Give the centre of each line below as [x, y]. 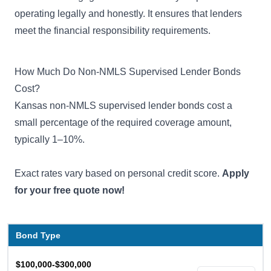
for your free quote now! [70, 190]
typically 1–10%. [50, 139]
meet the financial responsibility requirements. [113, 30]
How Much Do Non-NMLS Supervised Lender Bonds [128, 71]
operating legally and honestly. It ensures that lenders [128, 13]
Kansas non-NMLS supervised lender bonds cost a [123, 105]
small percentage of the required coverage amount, [123, 122]
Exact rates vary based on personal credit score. [118, 173]
